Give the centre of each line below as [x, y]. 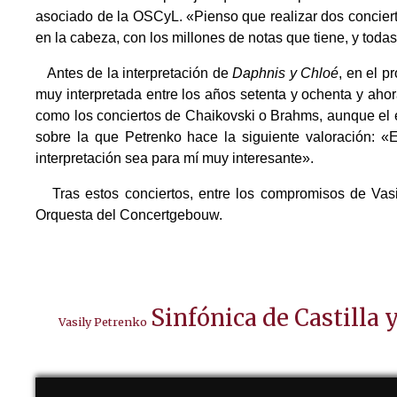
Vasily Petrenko [102, 322]
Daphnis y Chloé [286, 74]
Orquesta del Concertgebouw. [129, 215]
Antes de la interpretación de [134, 74]
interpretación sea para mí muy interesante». [175, 159]
